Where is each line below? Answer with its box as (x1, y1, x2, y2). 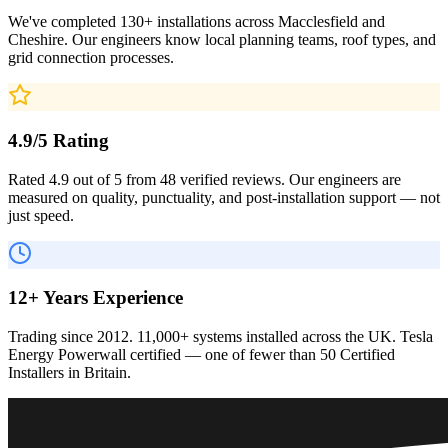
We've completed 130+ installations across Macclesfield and (8, 13, 385, 31)
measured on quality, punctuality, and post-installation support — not (8, 188, 440, 206)
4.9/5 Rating (8, 129, 109, 151)
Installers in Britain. (8, 364, 131, 382)
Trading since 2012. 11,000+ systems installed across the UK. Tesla (8, 328, 433, 346)
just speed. (8, 206, 74, 224)
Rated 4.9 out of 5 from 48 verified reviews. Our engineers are (8, 170, 401, 188)
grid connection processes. (8, 49, 174, 67)
